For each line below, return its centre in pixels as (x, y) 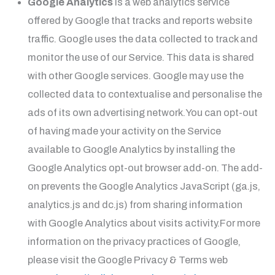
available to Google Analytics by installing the (131, 149)
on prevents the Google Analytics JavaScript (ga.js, (144, 186)
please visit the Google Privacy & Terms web (127, 260)
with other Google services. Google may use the (135, 76)
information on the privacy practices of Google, (134, 241)
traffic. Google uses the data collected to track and (142, 39)
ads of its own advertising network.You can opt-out (142, 112)
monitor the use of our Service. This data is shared (141, 57)
